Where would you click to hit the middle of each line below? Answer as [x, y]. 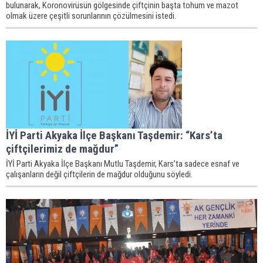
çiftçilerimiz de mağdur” [62, 149]
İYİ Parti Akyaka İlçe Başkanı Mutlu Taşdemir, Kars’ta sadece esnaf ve [123, 164]
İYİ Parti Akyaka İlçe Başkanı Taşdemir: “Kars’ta [114, 135]
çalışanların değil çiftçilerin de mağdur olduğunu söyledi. [99, 174]
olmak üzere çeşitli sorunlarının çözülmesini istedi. [91, 16]
